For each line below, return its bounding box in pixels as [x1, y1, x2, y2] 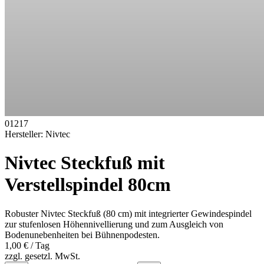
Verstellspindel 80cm [5, 174, 171, 196]
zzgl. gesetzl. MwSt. [5, 250, 80, 261]
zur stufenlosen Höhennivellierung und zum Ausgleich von [5, 219, 223, 229]
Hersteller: [5, 129, 45, 139]
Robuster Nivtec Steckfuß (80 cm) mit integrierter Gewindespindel [5, 208, 252, 219]
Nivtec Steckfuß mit [5, 152, 165, 174]
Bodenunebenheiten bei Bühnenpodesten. [5, 229, 160, 240]
